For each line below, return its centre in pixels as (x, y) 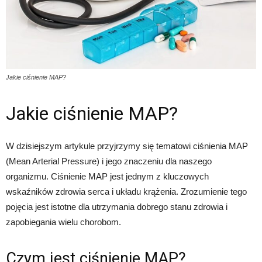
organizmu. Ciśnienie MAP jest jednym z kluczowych (107, 177)
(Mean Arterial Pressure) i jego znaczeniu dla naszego (109, 161)
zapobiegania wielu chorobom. (63, 222)
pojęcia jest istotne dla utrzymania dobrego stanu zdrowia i (117, 207)
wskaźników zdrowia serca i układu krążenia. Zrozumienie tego (126, 192)
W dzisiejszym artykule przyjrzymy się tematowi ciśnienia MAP (127, 146)
